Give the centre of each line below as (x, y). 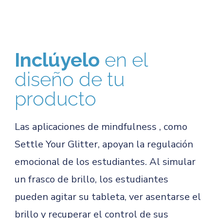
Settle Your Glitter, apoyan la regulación (104, 144)
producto (55, 99)
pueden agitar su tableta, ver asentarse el (108, 197)
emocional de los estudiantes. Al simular (105, 162)
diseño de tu (70, 79)
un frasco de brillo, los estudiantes (91, 179)
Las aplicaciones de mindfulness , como (101, 127)
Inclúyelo (60, 60)
